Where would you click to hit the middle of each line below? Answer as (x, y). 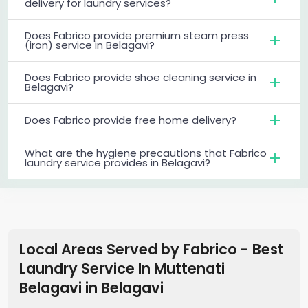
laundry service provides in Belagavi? (118, 162)
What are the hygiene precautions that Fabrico (146, 153)
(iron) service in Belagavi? (90, 45)
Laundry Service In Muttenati (122, 268)
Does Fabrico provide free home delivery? (131, 120)
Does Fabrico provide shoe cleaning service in (141, 77)
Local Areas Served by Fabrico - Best (152, 249)
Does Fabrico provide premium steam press (137, 35)
